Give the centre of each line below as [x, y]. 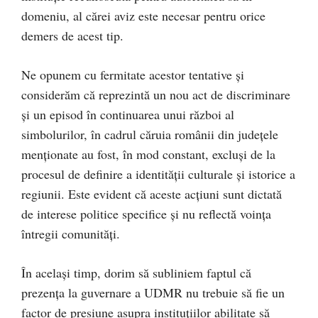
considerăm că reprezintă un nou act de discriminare [156, 94]
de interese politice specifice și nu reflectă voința [146, 213]
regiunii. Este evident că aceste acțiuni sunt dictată [152, 193]
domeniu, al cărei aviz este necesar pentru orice [143, 15]
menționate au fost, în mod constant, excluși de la [148, 154]
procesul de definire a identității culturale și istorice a [158, 174]
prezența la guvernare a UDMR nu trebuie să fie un [153, 292]
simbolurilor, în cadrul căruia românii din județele [150, 134]
